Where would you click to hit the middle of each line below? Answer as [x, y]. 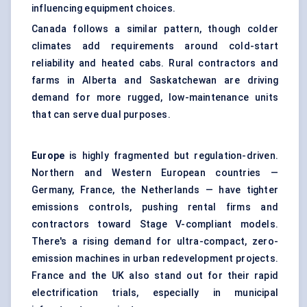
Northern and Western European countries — [155, 173]
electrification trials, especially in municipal [155, 293]
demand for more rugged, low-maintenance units [155, 98]
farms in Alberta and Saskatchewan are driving [155, 81]
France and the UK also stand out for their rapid [155, 276]
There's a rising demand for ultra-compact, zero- [155, 242]
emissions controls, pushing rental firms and [155, 207]
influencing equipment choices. [103, 9]
